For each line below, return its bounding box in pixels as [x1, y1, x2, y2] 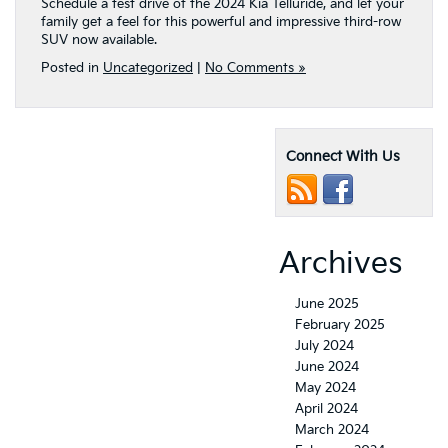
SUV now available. [41, 31, 157, 48]
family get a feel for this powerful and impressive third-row [41, 13, 401, 30]
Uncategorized [103, 59, 193, 76]
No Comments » [205, 59, 306, 76]
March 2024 [295, 421, 369, 438]
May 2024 [295, 379, 356, 396]
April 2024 [295, 400, 358, 417]
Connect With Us [286, 147, 400, 165]
